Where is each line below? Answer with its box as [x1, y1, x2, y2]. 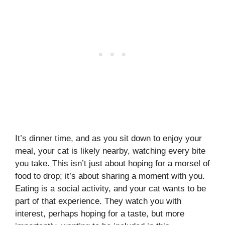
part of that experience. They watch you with [15, 196, 181, 206]
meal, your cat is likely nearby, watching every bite [15, 146, 205, 156]
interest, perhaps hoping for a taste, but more [15, 208, 184, 218]
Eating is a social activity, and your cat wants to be [15, 183, 206, 193]
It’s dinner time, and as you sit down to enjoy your [15, 133, 202, 143]
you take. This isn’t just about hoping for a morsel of [15, 158, 210, 168]
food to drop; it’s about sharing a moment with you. [15, 171, 205, 181]
